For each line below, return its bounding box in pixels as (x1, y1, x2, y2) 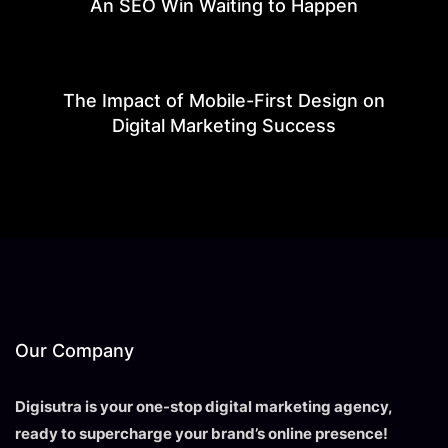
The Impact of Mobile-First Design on (63, 89, 385, 111)
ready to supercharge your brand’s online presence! (15, 423, 388, 443)
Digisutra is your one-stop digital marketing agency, (15, 396, 392, 416)
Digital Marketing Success (112, 114, 336, 136)
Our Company (15, 339, 134, 361)
